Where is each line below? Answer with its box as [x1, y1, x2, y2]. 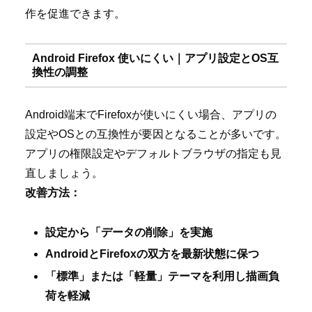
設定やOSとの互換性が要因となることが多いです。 [25, 128, 286, 141]
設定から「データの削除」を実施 [45, 226, 213, 239]
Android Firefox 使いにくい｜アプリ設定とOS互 [31, 52, 279, 64]
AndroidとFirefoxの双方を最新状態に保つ [45, 248, 260, 260]
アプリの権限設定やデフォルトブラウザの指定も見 [25, 148, 281, 160]
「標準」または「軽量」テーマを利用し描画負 [45, 270, 280, 282]
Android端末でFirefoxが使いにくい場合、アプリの [25, 109, 276, 121]
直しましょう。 [25, 167, 103, 180]
